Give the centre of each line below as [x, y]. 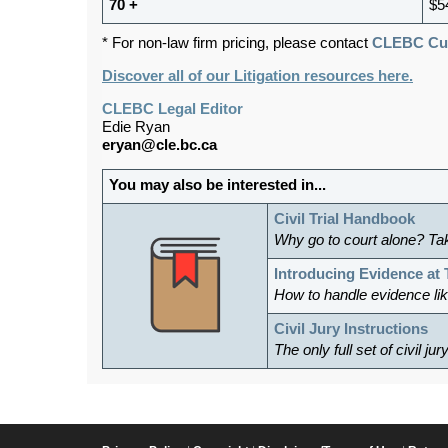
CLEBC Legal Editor [172, 108]
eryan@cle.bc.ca [159, 144]
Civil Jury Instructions [351, 328]
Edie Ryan [136, 126]
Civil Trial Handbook [344, 218]
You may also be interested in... [217, 184]
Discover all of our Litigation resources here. [257, 75]
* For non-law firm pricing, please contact [237, 42]
